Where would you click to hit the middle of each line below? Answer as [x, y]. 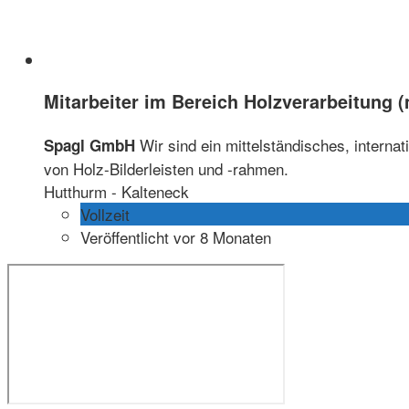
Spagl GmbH [89, 146]
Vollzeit [105, 215]
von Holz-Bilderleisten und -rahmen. [166, 169]
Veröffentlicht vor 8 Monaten [176, 237]
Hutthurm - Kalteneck [116, 192]
